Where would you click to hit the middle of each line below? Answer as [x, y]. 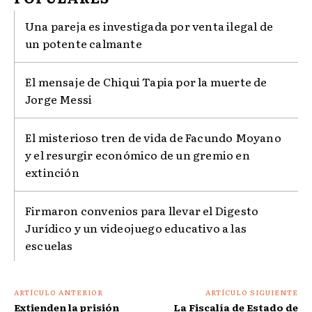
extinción [52, 172]
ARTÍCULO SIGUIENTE [251, 292]
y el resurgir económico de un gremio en [138, 155]
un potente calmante [84, 44]
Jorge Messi [59, 99]
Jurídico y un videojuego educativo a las [136, 228]
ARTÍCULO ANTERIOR [58, 292]
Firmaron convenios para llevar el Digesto [142, 211]
